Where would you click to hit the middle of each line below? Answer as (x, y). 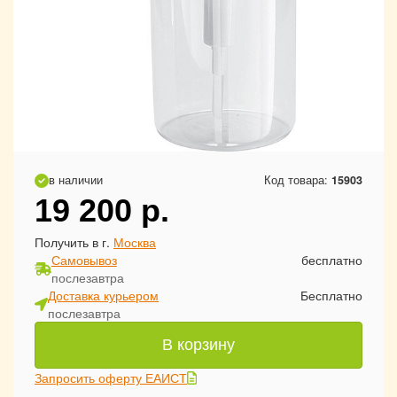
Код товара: (298, 180)
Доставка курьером (103, 295)
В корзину (198, 345)
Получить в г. (74, 242)
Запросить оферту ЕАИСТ (111, 378)
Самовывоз (84, 260)
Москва (135, 242)
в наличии (76, 180)
